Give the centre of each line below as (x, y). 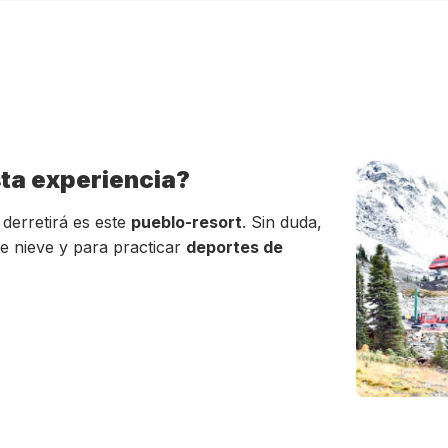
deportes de (234, 246)
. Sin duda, (282, 221)
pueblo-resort (186, 221)
